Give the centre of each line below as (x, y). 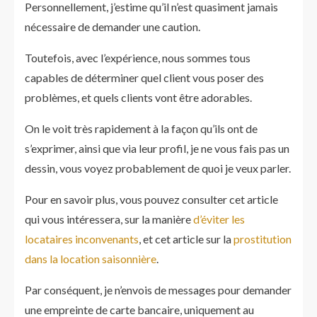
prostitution (263, 239)
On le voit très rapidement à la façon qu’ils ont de (141, 128)
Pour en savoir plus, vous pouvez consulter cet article (151, 199)
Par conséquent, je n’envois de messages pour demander (158, 290)
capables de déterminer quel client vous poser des (144, 77)
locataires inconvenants (82, 239)
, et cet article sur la (186, 239)
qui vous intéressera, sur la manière (109, 219)
